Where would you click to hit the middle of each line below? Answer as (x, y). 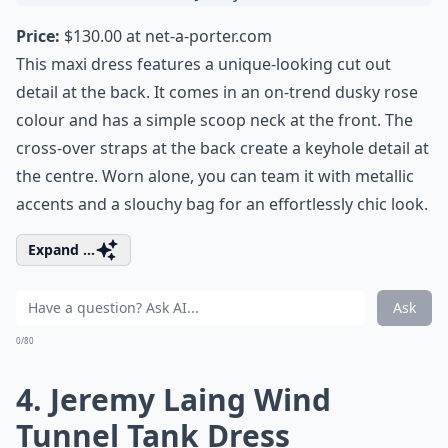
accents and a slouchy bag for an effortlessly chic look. (222, 204)
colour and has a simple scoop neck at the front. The (214, 120)
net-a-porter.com (208, 36)
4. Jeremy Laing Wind (173, 399)
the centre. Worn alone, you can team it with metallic (215, 176)
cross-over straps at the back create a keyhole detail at (222, 148)
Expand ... (61, 249)
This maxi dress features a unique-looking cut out (203, 64)
